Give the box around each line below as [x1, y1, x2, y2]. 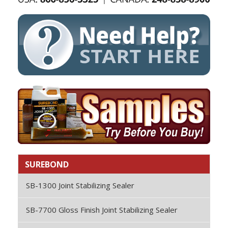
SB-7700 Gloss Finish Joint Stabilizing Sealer [26, 204, 178, 215]
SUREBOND [25, 158, 69, 170]
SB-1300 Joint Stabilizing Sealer [26, 180, 134, 190]
